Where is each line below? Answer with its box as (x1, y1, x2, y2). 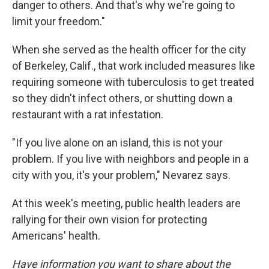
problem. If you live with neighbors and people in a (12, 153, 249, 165)
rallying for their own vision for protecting (12, 213, 207, 226)
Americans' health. (12, 229, 100, 242)
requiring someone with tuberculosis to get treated (12, 76, 254, 88)
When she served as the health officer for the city (12, 43, 246, 56)
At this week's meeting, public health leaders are (12, 197, 241, 210)
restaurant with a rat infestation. (12, 108, 163, 121)
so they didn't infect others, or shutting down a (12, 92, 232, 104)
